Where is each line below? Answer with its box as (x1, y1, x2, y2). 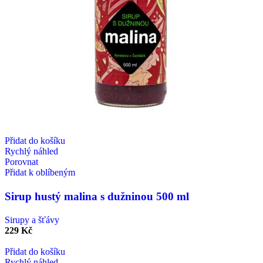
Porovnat (5, 156, 38, 167)
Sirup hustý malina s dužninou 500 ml (5, 190, 189, 203)
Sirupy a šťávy (5, 215, 59, 225)
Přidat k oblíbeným (5, 167, 75, 177)
